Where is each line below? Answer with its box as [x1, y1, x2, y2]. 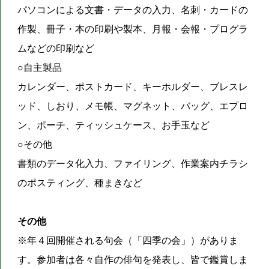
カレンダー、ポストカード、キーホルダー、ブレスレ [17, 81, 249, 92]
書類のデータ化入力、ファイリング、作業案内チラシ [17, 158, 249, 169]
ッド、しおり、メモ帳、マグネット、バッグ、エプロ [17, 100, 249, 111]
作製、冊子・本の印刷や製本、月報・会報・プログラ [17, 23, 249, 34]
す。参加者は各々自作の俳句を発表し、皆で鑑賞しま [17, 254, 249, 265]
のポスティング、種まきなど [17, 177, 143, 188]
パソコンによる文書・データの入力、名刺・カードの [17, 4, 249, 15]
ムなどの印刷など [17, 43, 95, 53]
